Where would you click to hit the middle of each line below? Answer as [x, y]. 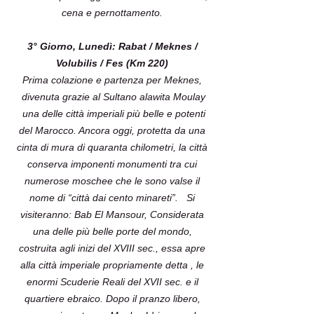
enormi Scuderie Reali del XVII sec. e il [112, 282]
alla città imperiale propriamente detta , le [112, 265]
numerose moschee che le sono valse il [112, 181]
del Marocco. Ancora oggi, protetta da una [112, 130]
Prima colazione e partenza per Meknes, [112, 80]
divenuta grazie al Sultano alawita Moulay [112, 97]
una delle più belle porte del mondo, [112, 231]
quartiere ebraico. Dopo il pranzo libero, [112, 299]
